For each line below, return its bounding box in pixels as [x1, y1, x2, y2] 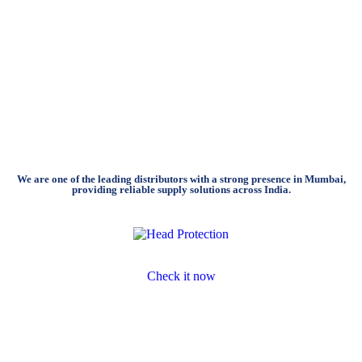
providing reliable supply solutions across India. [71, 183, 291, 196]
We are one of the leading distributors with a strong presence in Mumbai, [16, 172, 346, 185]
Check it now [146, 268, 216, 283]
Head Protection [103, 241, 259, 268]
